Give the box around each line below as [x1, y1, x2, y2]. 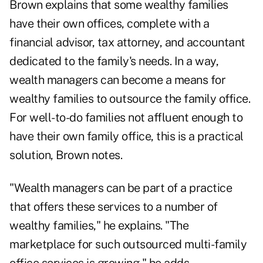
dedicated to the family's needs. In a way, [9, 54, 218, 69]
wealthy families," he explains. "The [9, 218, 188, 233]
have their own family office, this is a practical [9, 129, 244, 144]
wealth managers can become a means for [9, 73, 225, 87]
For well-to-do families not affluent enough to [9, 110, 242, 125]
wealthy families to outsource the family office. [9, 92, 250, 106]
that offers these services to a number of [9, 200, 218, 214]
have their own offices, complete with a [9, 16, 210, 31]
